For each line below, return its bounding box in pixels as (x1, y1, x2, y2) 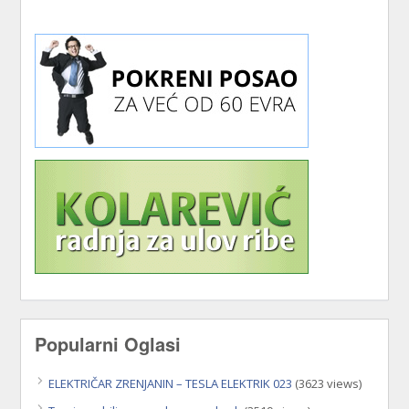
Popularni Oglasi (35, 330, 182, 358)
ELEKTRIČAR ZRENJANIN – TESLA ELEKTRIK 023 (48, 375, 293, 393)
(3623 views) (292, 375, 362, 393)
